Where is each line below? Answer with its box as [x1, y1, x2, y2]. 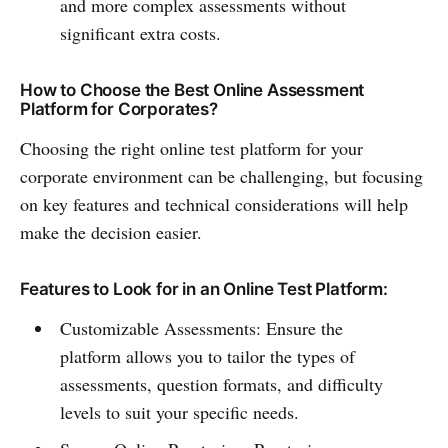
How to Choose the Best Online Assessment [20, 80, 365, 100]
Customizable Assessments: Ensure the [59, 316, 343, 340]
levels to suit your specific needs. [59, 400, 299, 424]
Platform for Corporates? [20, 99, 218, 119]
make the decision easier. [20, 220, 202, 244]
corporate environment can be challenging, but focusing [20, 164, 423, 188]
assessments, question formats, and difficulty [59, 372, 383, 396]
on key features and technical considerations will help [20, 192, 408, 216]
